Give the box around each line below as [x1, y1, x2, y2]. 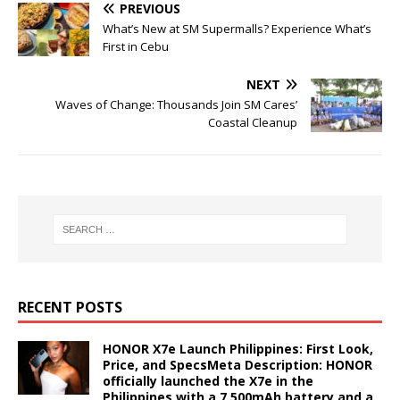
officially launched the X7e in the [103, 372, 313, 390]
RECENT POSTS [18, 297, 122, 318]
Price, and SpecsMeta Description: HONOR [103, 356, 372, 374]
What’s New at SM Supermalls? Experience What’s [103, 21, 371, 37]
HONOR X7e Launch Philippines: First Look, [103, 340, 373, 358]
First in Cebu [103, 38, 169, 55]
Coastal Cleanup [208, 114, 297, 131]
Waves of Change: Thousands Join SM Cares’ [55, 96, 297, 113]
